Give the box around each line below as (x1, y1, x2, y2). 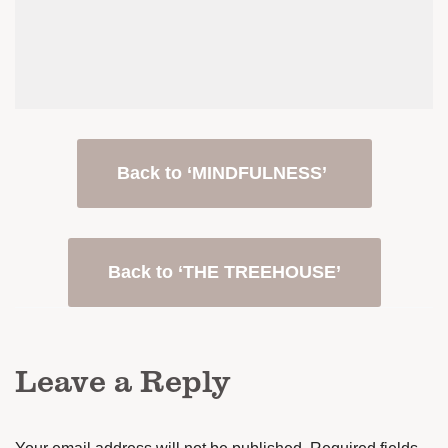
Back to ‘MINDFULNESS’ (116, 163, 332, 183)
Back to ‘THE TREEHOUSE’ (107, 262, 341, 282)
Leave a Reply (15, 357, 231, 402)
